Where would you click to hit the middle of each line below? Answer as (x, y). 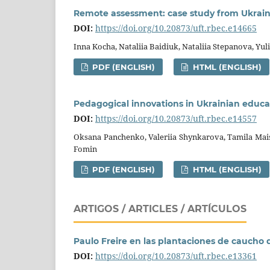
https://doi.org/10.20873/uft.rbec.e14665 (176, 28)
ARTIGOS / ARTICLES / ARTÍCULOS (160, 209)
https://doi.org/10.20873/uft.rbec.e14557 (176, 118)
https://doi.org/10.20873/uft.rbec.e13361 (176, 256)
